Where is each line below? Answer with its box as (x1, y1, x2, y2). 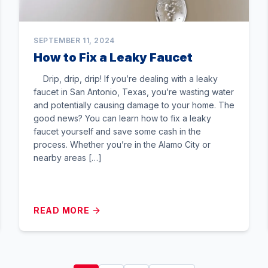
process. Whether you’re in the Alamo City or (33, 139, 211, 150)
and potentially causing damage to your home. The (33, 100, 234, 110)
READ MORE (33, 205, 90, 215)
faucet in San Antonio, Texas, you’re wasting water (33, 87, 234, 97)
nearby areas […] (33, 153, 102, 163)
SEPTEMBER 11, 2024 (33, 36, 115, 45)
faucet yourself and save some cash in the (33, 126, 201, 136)
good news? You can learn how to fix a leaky (33, 113, 211, 123)
